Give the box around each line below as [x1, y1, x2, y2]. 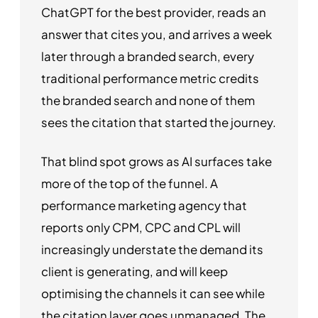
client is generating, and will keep [41, 263, 228, 279]
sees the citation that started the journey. [41, 115, 276, 131]
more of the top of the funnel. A [41, 175, 218, 191]
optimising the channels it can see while [41, 285, 265, 301]
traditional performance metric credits [41, 71, 259, 87]
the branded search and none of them [41, 93, 255, 109]
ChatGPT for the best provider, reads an [41, 5, 266, 21]
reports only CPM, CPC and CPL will [41, 219, 241, 235]
